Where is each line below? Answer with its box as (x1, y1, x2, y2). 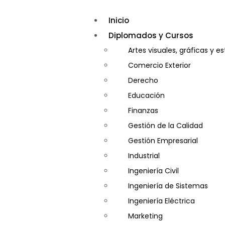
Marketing (128, 211, 163, 221)
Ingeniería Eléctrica (128, 196, 195, 206)
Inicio (108, 15, 129, 26)
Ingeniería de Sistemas (128, 181, 208, 191)
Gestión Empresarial (128, 136, 198, 146)
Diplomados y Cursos (108, 30, 193, 41)
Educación (128, 90, 165, 100)
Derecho (128, 75, 158, 85)
